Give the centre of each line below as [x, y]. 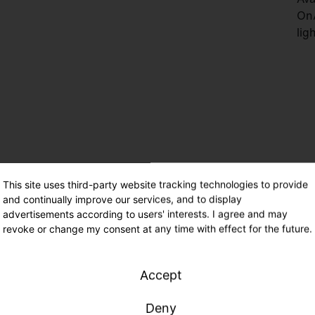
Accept [161, 275]
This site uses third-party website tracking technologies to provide [155, 184]
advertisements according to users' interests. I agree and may [145, 213]
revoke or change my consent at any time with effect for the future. [157, 228]
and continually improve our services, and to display [122, 199]
